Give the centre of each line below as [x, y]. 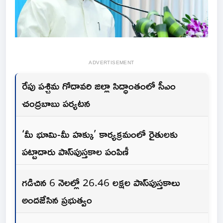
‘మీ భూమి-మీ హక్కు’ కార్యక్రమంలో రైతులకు [100, 134]
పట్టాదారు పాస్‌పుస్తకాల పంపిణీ [75, 152]
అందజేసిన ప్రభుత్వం [57, 200]
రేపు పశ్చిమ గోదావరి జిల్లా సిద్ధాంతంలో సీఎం [99, 86]
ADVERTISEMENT [111, 63]
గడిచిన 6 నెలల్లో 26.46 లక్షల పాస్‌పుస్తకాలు [101, 182]
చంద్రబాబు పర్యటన [56, 103]
